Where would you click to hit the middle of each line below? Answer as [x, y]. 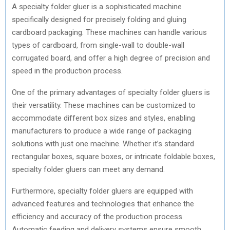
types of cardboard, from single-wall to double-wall [98, 45]
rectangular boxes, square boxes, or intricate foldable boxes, [113, 156]
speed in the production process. [67, 71]
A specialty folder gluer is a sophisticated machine [97, 6]
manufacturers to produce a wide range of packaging [102, 131]
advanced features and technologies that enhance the [103, 204]
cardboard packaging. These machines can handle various [109, 32]
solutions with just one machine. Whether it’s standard [103, 143]
